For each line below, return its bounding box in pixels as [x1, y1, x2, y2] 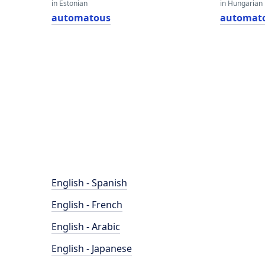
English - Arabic [51, 220, 120, 233]
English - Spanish [51, 176, 127, 189]
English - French [51, 198, 122, 211]
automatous [51, 11, 111, 24]
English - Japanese [51, 242, 132, 255]
